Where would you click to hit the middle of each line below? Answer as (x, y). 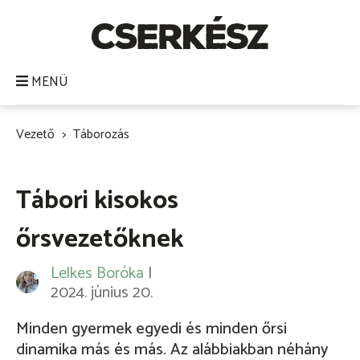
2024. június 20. (102, 293)
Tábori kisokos (97, 201)
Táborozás (101, 135)
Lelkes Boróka (97, 274)
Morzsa (46, 156)
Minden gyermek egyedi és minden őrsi (151, 329)
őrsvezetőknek (100, 240)
